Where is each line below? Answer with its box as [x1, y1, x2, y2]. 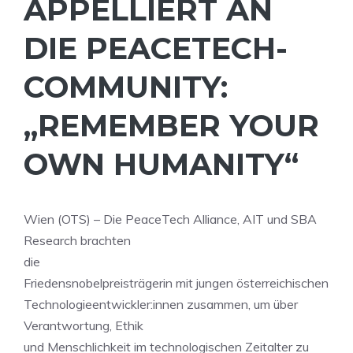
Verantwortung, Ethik [24, 318, 143, 333]
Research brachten [24, 232, 131, 248]
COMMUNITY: [24, 69, 228, 106]
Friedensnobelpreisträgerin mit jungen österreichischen [24, 275, 329, 291]
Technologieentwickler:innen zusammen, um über [24, 296, 298, 312]
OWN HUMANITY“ [24, 146, 299, 183]
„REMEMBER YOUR [24, 107, 319, 144]
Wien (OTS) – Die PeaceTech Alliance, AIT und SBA [24, 211, 317, 227]
